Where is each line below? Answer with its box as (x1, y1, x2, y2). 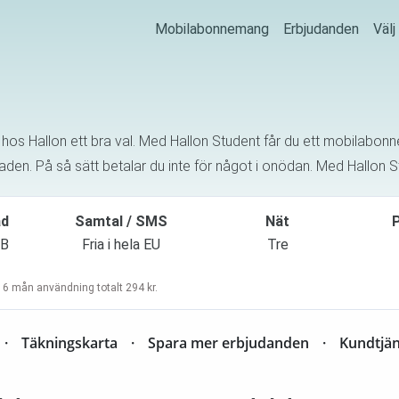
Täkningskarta (21, 332, 118, 353)
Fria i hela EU (82, 235, 161, 253)
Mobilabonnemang (155, 20, 269, 38)
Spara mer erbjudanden (148, 332, 309, 353)
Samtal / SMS (75, 212, 168, 230)
